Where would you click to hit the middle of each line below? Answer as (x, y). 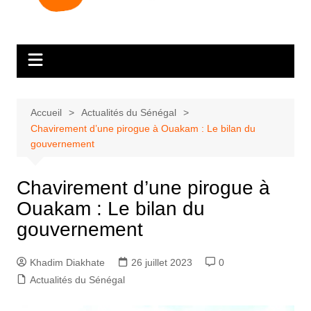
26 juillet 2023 (161, 262)
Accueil (46, 112)
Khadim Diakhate (67, 262)
